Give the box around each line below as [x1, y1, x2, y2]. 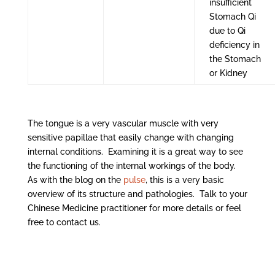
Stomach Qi [209, 11, 256, 21]
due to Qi [209, 25, 246, 36]
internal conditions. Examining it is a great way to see [27, 146, 243, 157]
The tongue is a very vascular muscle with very [27, 118, 219, 128]
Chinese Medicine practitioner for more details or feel [27, 203, 241, 213]
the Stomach [209, 53, 261, 64]
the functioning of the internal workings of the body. [27, 160, 238, 171]
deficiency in [209, 39, 260, 50]
